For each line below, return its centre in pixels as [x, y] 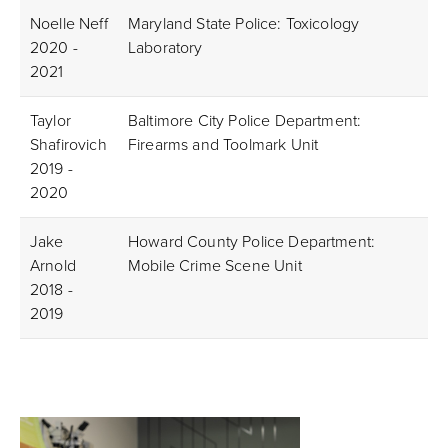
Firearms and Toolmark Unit [223, 145]
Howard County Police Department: [252, 242]
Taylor [50, 121]
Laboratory [165, 48]
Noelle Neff [69, 24]
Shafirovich [68, 145]
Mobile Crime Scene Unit [215, 266]
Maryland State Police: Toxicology [244, 24]
